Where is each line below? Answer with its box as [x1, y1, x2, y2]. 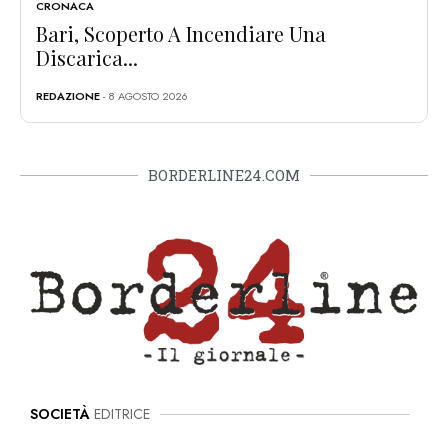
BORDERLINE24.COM [148, 164, 300, 185]
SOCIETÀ [30, 404, 90, 425]
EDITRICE [90, 404, 150, 425]
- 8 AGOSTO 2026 [100, 87, 188, 104]
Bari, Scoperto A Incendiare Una [36, 19, 326, 47]
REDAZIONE [36, 87, 100, 104]
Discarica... [36, 43, 138, 71]
